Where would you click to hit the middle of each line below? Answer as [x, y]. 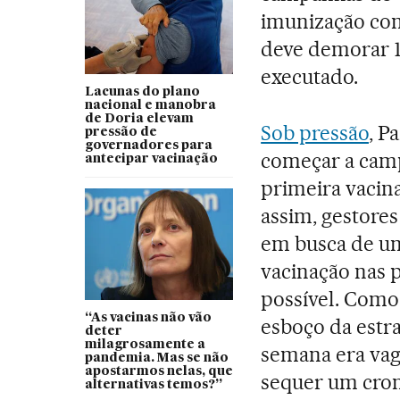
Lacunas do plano [142, 92]
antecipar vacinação [151, 159]
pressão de [121, 133]
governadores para [148, 146]
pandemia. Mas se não [156, 358]
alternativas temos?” [153, 385]
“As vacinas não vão [148, 318]
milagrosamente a [145, 345]
